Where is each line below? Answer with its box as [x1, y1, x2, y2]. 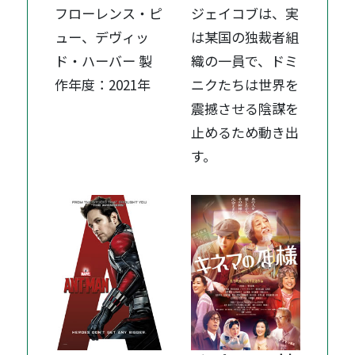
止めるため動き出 [191, 122, 300, 143]
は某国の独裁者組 [191, 27, 300, 48]
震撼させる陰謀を [191, 98, 300, 119]
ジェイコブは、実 [191, 3, 300, 24]
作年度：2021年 [55, 74, 151, 95]
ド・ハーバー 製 [55, 51, 153, 71]
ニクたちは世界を [191, 74, 300, 95]
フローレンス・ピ [55, 3, 163, 24]
